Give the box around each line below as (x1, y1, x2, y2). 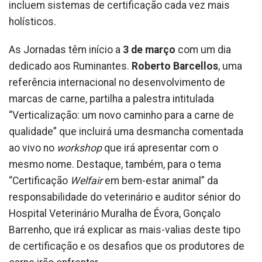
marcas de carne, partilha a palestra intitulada (9, 92, 214, 105)
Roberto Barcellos (129, 60, 218, 72)
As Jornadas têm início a (9, 43, 123, 56)
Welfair (70, 174, 105, 187)
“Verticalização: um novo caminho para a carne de (9, 109, 234, 121)
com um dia (175, 43, 231, 56)
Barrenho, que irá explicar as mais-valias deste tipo (9, 223, 240, 236)
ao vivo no (9, 142, 57, 154)
